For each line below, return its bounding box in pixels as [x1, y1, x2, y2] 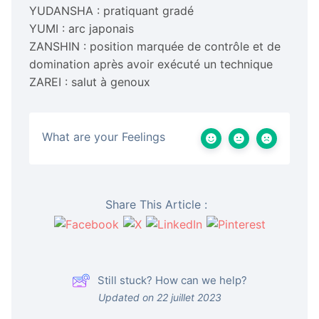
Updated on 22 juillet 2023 [98, 291, 221, 303]
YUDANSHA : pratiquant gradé [29, 3, 194, 18]
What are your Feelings [42, 129, 165, 144]
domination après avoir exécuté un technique [29, 56, 273, 71]
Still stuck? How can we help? [98, 273, 247, 287]
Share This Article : [105, 197, 207, 211]
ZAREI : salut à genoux [29, 74, 150, 89]
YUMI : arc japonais [29, 21, 134, 36]
